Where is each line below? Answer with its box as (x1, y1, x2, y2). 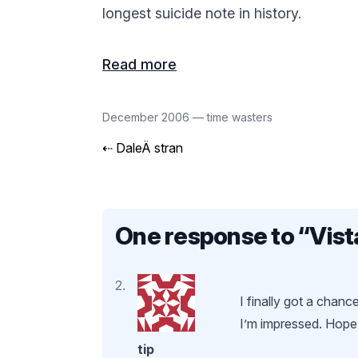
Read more (102, 56, 177, 73)
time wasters (207, 110, 272, 124)
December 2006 (102, 110, 193, 124)
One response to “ (115, 221, 310, 250)
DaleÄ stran (116, 140, 183, 156)
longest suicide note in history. (102, 5, 301, 22)
